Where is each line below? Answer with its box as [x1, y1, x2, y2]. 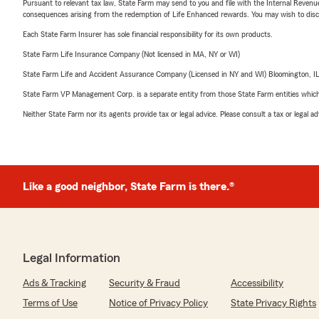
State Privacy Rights [231, 298, 316, 308]
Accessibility [231, 278, 283, 288]
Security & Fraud [109, 278, 180, 288]
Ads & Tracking [23, 278, 86, 288]
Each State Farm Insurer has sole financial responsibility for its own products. [23, 29, 273, 38]
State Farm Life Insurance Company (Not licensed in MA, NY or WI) [23, 49, 240, 58]
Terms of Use [23, 298, 78, 308]
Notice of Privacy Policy [109, 298, 208, 308]
